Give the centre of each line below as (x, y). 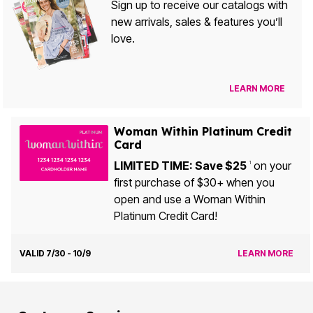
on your (271, 166)
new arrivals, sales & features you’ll (196, 22)
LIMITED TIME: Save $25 (180, 166)
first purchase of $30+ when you (194, 183)
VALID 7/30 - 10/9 (55, 254)
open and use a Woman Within (189, 199)
